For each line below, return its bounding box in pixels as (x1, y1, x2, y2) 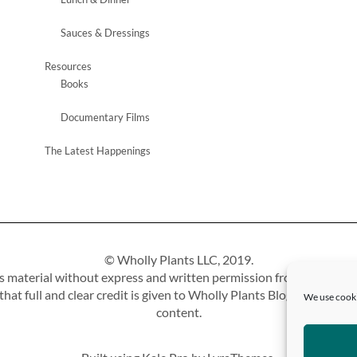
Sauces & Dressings (60, 26, 150, 40)
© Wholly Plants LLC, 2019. (104, 252, 253, 268)
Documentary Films (60, 111, 150, 124)
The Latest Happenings (44, 144, 151, 158)
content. (155, 304, 202, 320)
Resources (44, 60, 92, 73)
